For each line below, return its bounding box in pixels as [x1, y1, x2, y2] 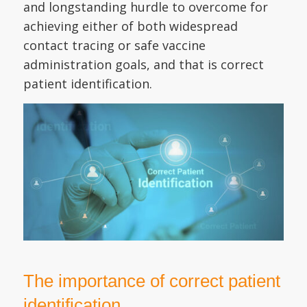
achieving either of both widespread [23, 17, 238, 34]
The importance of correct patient [23, 271, 280, 292]
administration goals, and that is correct [23, 56, 264, 73]
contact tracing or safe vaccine [23, 36, 206, 53]
